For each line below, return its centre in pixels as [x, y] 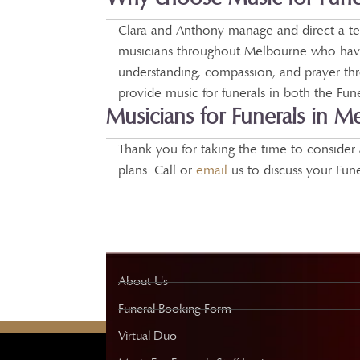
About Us [143, 282]
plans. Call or [157, 170]
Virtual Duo [147, 336]
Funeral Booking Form [175, 309]
